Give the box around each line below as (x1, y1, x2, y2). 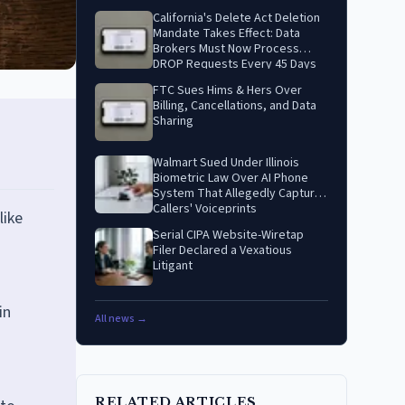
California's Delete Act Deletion (153, 9, 320, 27)
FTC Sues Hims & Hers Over (153, 81, 302, 99)
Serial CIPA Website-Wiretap (153, 226, 304, 244)
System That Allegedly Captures (153, 184, 328, 202)
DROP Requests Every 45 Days (153, 55, 316, 73)
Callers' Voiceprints (153, 200, 257, 218)
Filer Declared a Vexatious (153, 241, 292, 259)
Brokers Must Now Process (153, 40, 299, 58)
